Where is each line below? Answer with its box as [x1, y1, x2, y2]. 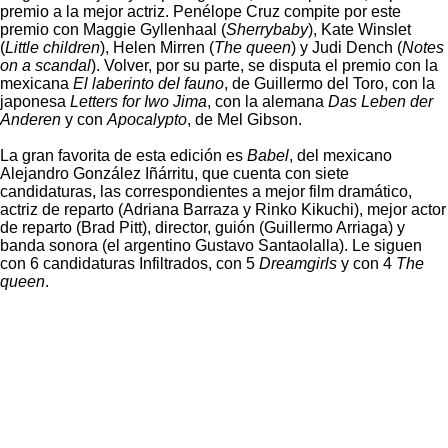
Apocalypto [107, 111, 187, 128]
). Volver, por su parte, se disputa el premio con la [91, 57, 438, 74]
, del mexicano [289, 147, 392, 164]
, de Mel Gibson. [187, 111, 302, 128]
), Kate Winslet [308, 21, 411, 38]
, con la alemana [207, 93, 324, 110]
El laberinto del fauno [73, 75, 224, 92]
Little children [5, 39, 100, 56]
